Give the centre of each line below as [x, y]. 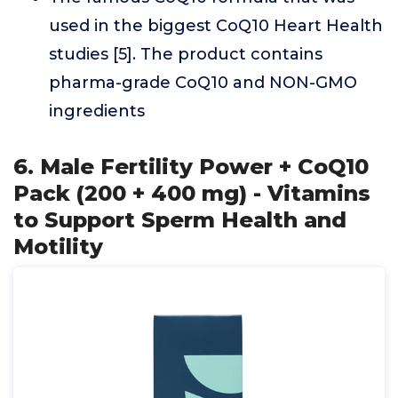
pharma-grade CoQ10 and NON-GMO [203, 82]
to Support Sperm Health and [180, 219]
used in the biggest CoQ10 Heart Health [216, 25]
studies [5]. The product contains [186, 54]
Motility [58, 246]
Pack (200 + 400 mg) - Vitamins [192, 193]
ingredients [97, 111]
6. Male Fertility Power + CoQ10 [191, 166]
